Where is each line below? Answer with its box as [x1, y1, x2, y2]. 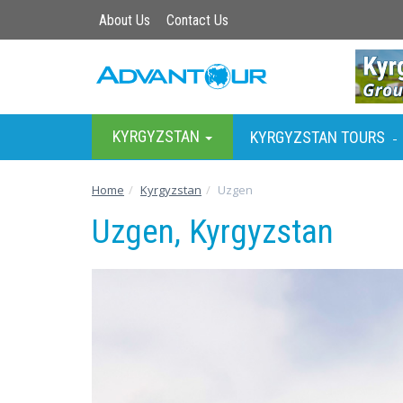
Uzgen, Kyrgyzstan [92, 210, 334, 251]
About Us [99, 12, 150, 29]
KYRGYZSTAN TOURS [250, 127, 385, 147]
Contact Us [166, 12, 228, 29]
